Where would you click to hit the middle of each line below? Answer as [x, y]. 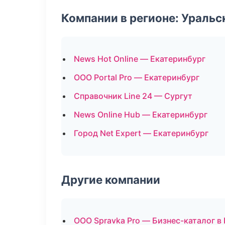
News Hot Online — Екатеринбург [140, 59]
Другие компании [111, 180]
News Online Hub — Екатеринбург [141, 115]
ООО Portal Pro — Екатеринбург [137, 77]
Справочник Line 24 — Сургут [133, 96]
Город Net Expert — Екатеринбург [141, 133]
